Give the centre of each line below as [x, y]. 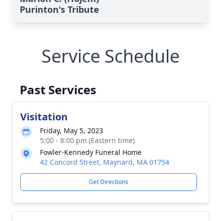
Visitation [44, 117]
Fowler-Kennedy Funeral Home [91, 152]
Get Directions [109, 182]
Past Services [58, 90]
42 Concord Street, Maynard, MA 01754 [105, 162]
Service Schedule [110, 56]
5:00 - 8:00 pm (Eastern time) [87, 140]
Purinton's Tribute [59, 9]
